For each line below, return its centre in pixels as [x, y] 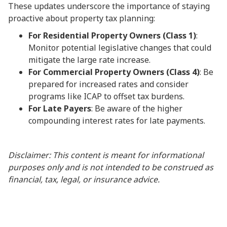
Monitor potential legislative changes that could [120, 48]
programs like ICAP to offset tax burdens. [106, 96]
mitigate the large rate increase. [89, 60]
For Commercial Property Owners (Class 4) [114, 72]
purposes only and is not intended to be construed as [111, 167]
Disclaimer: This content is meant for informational [106, 155]
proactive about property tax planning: [82, 18]
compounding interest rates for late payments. [117, 121]
